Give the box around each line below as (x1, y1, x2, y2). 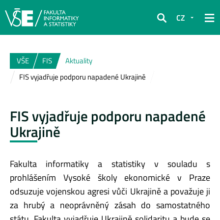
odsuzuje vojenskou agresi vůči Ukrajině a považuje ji (10, 184, 210, 198)
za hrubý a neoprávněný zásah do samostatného (10, 198, 210, 212)
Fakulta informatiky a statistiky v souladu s (10, 157, 210, 170)
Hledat (157, 18, 180, 30)
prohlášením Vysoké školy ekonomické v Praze (10, 170, 210, 184)
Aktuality (65, 55, 92, 66)
